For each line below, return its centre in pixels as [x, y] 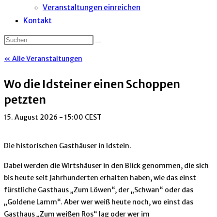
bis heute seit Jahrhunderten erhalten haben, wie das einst [100, 178]
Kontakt [38, 21]
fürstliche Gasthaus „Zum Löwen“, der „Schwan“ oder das [99, 190]
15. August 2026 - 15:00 [44, 117]
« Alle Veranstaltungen [43, 59]
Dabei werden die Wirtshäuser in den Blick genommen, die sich [106, 166]
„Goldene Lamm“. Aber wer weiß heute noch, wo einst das [99, 202]
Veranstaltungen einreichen [92, 8]
